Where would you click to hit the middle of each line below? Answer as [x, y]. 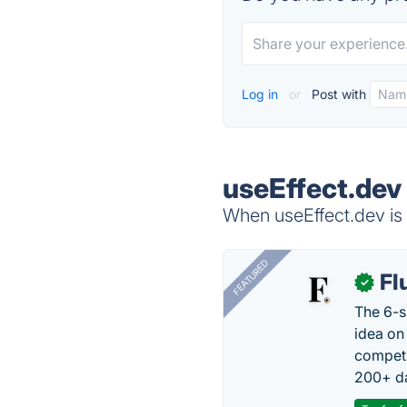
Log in [262, 94]
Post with [338, 94]
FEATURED [251, 278]
